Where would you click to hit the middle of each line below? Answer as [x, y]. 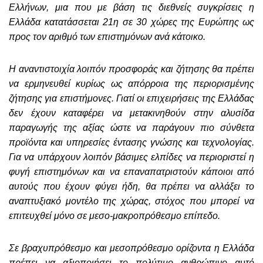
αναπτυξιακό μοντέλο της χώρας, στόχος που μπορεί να [131, 201]
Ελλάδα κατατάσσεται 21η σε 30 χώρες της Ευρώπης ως [131, 22]
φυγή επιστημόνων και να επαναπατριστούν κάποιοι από [131, 172]
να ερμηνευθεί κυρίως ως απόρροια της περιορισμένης [131, 84]
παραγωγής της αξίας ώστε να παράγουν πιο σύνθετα [131, 128]
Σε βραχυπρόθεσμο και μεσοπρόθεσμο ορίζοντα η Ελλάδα [131, 248]
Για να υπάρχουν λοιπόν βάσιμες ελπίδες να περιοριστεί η [131, 157]
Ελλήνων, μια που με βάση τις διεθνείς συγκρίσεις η [131, 8]
